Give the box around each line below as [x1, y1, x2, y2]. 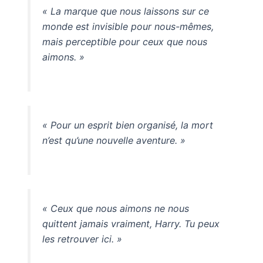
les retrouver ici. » [42, 232, 122, 245]
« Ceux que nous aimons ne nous [42, 202, 189, 214]
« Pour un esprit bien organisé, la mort [42, 119, 213, 131]
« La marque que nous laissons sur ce [42, 5, 209, 18]
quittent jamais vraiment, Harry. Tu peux [42, 217, 220, 230]
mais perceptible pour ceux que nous [42, 36, 207, 48]
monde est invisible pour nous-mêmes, [42, 21, 214, 33]
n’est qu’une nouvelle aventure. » [42, 134, 186, 146]
